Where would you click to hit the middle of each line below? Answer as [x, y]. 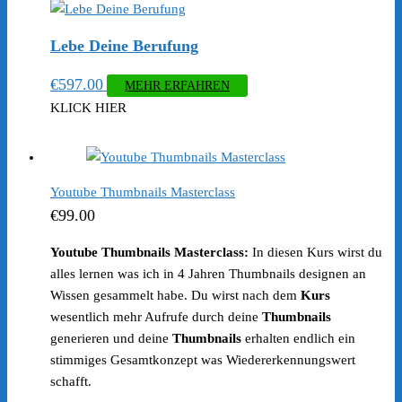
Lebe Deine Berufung [124, 46]
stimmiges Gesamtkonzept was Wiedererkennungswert [203, 360]
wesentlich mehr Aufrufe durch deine [156, 317]
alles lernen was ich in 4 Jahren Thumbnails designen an [208, 274]
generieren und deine [111, 339]
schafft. [71, 382]
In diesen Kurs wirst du [315, 253]
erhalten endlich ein [298, 339]
